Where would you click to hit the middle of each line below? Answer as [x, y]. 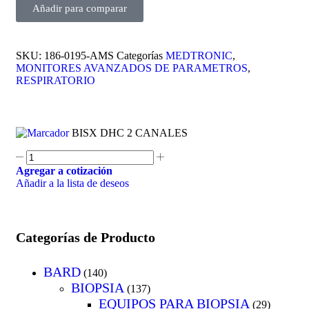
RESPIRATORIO [56, 81]
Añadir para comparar [80, 9]
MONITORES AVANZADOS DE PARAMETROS [132, 68]
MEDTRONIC [199, 56]
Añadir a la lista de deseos [72, 183]
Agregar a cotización [64, 171]
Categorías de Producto [86, 237]
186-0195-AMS [80, 56]
